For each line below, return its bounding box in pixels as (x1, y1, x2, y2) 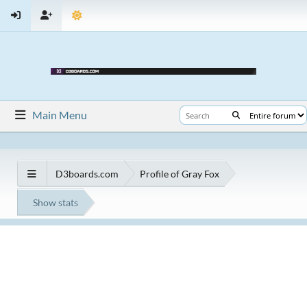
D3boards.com (56, 167, 119, 180)
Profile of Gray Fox (140, 167, 219, 180)
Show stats (33, 196, 78, 208)
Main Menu (32, 108, 88, 121)
